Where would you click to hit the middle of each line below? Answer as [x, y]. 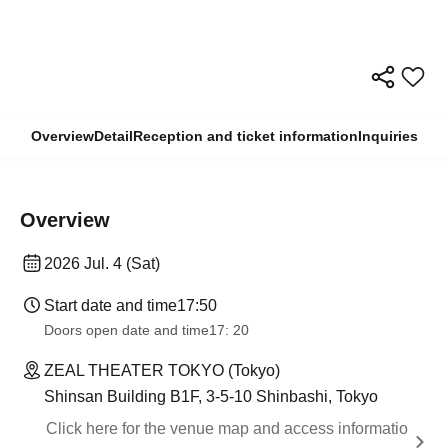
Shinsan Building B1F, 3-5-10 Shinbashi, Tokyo [211, 397]
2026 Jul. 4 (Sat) [102, 264]
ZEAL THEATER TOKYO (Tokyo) [162, 371]
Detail [113, 136]
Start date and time [110, 306]
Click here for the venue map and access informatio [227, 429]
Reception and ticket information [245, 136]
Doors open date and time [126, 330]
